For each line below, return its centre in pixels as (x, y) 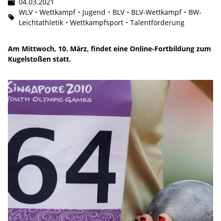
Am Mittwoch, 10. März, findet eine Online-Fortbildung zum (110, 48)
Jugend (94, 12)
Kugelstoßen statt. (39, 59)
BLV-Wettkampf (156, 12)
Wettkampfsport (97, 22)
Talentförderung (157, 22)
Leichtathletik (41, 22)
